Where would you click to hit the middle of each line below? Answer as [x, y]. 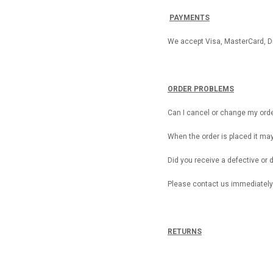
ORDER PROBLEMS [201, 89]
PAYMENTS [190, 17]
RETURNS [185, 231]
